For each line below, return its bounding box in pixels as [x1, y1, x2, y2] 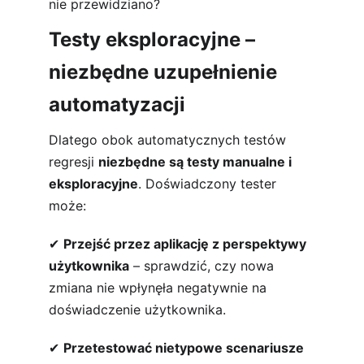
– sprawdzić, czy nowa [129, 258, 278, 274]
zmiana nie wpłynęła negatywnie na [49, 279, 271, 296]
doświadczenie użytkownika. [49, 301, 226, 318]
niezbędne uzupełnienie [49, 60, 282, 84]
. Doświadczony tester [138, 175, 280, 192]
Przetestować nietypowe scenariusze [63, 340, 304, 356]
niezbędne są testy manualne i [98, 154, 295, 170]
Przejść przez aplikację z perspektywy [63, 236, 310, 252]
